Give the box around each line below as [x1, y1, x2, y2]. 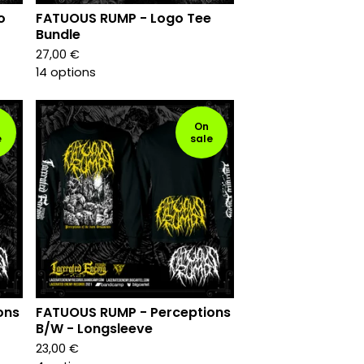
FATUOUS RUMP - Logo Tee [36, 9, 211, 28]
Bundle [36, 25, 80, 44]
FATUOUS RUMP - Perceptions [36, 303, 231, 322]
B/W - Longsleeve [36, 319, 153, 338]
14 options [36, 64, 96, 80]
